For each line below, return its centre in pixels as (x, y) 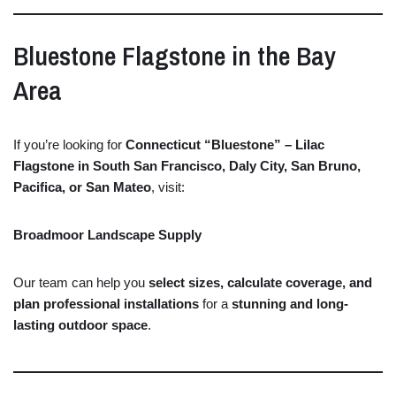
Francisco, (195, 165)
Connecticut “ (168, 144)
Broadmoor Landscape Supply (107, 234)
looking (85, 144)
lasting (36, 324)
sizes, (208, 282)
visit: (171, 187)
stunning (261, 303)
